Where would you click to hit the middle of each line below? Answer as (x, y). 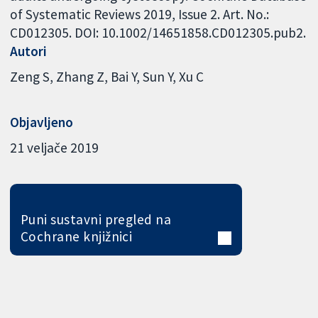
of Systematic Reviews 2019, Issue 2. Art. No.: (140, 15)
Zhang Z (81, 76)
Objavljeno (42, 122)
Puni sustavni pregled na (96, 220)
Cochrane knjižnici (76, 237)
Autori (29, 51)
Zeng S (30, 76)
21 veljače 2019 (55, 147)
